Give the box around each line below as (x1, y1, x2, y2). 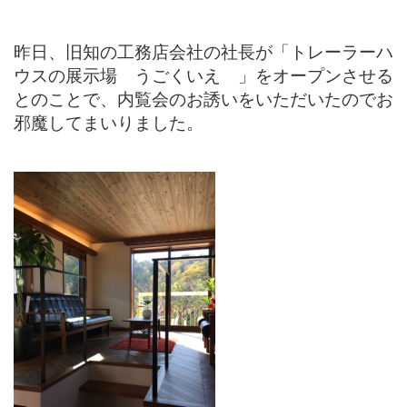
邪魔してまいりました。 (14, 114, 203, 133)
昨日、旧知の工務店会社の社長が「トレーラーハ (14, 43, 393, 62)
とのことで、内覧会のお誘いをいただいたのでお (14, 90, 393, 109)
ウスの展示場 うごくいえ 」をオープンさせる (14, 66, 393, 85)
